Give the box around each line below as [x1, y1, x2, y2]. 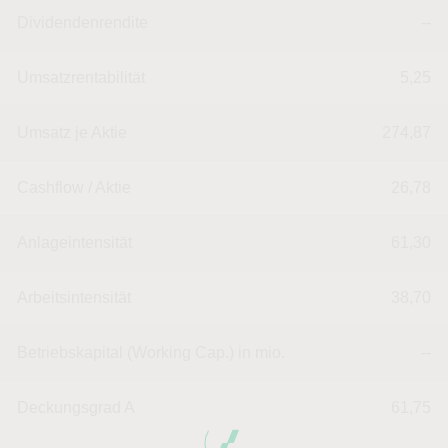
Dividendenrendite [17, 14, 148, 31]
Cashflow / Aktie [17, 179, 131, 196]
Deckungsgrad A [17, 399, 135, 416]
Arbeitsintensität [17, 289, 131, 306]
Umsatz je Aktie [17, 124, 127, 141]
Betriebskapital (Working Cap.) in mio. [17, 344, 285, 361]
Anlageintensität [17, 234, 132, 251]
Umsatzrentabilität [17, 69, 145, 86]
